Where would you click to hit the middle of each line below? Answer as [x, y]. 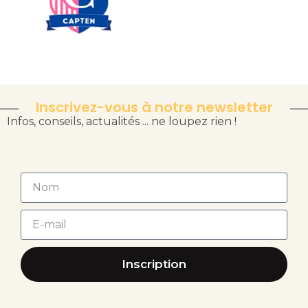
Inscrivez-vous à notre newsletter [154, 107]
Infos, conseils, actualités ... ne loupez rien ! [122, 121]
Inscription [154, 264]
